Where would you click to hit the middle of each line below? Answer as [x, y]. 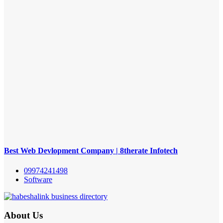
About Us [23, 216]
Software [38, 179]
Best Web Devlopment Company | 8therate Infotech [91, 151]
